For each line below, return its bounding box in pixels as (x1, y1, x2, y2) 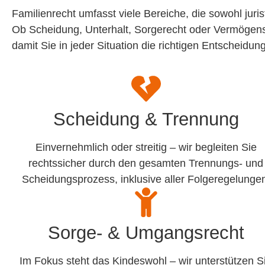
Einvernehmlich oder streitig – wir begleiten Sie (35, 141, 257, 154)
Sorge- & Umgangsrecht (47, 222, 244, 244)
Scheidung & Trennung (53, 109, 239, 130)
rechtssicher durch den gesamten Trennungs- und (28, 157, 264, 170)
